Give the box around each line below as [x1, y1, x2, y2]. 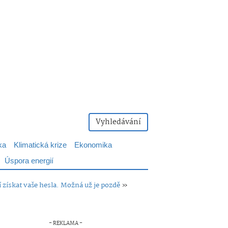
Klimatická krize [14, 139, 67, 152]
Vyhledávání [96, 116, 141, 128]
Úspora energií [5, 155, 53, 167]
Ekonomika [74, 139, 112, 152]
